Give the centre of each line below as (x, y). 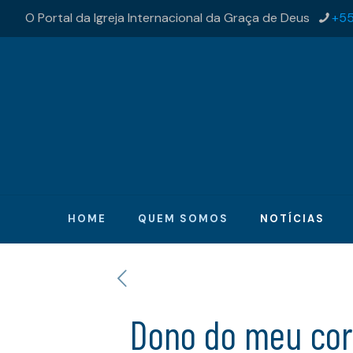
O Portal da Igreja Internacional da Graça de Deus (167, 18)
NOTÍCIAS (293, 219)
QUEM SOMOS (184, 219)
